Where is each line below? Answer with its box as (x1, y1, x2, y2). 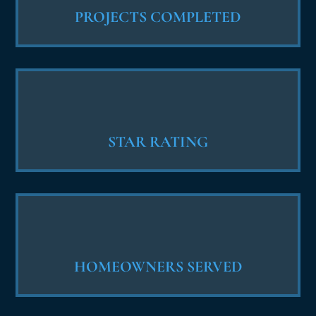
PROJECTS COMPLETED (75, 7, 241, 26)
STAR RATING (108, 132, 208, 151)
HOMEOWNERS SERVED (73, 257, 243, 276)
